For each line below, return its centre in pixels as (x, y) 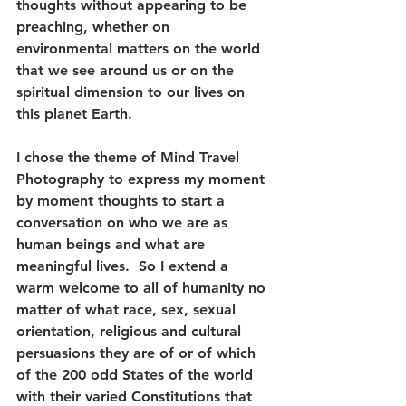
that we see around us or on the (127, 70)
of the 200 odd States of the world (137, 375)
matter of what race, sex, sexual (128, 309)
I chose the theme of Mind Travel (130, 157)
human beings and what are (113, 244)
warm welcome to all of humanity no (143, 288)
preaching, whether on (95, 27)
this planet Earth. (77, 114)
